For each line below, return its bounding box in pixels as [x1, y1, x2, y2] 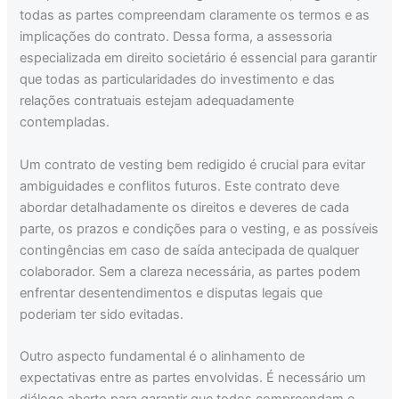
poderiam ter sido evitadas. [20, 305, 184, 322]
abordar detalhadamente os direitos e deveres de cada [20, 199, 350, 216]
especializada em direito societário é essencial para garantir [20, 50, 378, 67]
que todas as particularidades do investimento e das [20, 71, 336, 88]
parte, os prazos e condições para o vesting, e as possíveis [20, 220, 379, 237]
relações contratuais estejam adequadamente [20, 93, 295, 110]
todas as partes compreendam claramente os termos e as [20, 7, 370, 24]
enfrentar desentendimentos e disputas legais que [20, 284, 323, 301]
